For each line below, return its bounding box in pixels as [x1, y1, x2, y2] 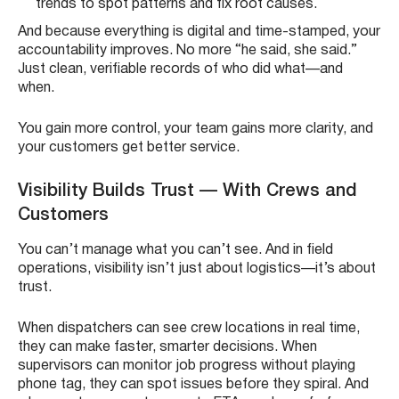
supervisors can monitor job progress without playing [18, 360, 355, 373]
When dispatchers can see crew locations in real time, [18, 322, 360, 336]
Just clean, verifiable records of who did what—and [18, 63, 343, 77]
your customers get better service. [18, 142, 240, 155]
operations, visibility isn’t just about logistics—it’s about [18, 263, 376, 276]
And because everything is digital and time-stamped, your [18, 26, 380, 39]
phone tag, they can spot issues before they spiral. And [18, 379, 369, 392]
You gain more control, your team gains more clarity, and [18, 123, 373, 136]
